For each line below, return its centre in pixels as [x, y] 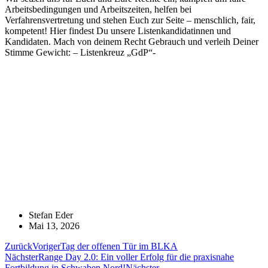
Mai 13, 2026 [54, 226]
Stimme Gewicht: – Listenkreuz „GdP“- [80, 52]
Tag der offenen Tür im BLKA [119, 246]
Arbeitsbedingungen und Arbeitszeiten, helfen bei [98, 9]
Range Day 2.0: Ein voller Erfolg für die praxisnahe [136, 257]
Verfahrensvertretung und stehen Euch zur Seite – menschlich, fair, [130, 20]
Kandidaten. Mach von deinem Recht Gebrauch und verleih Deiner [132, 41]
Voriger [46, 246]
